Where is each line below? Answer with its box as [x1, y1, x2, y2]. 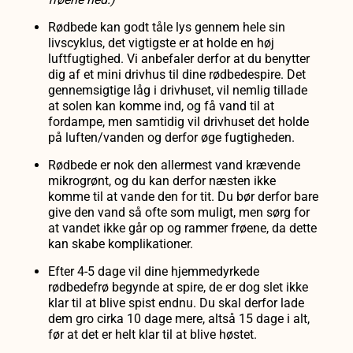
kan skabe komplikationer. [48, 236, 194, 252]
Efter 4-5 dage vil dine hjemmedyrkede [48, 264, 260, 280]
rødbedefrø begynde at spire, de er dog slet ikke [48, 280, 309, 295]
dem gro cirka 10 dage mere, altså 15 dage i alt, [48, 311, 310, 327]
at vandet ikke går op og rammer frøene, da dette [48, 221, 318, 236]
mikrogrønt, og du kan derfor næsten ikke [48, 173, 277, 189]
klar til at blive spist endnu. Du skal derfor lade [48, 295, 305, 311]
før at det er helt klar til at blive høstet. [48, 327, 258, 343]
